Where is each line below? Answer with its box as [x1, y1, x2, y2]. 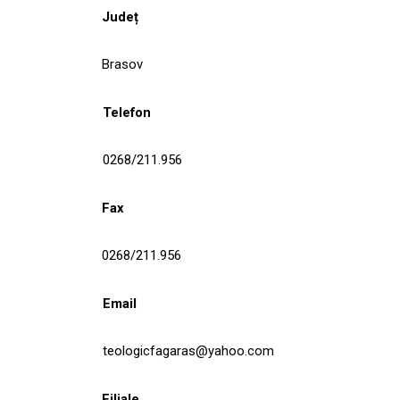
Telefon [103, 104, 151, 121]
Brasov [102, 55, 143, 72]
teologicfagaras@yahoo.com [103, 342, 274, 359]
